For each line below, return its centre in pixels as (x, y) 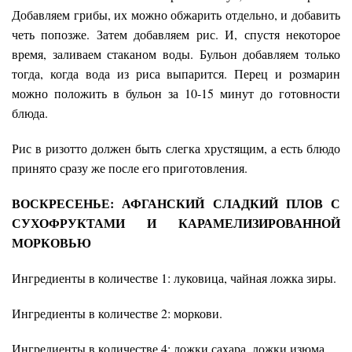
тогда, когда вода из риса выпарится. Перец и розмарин (176, 74)
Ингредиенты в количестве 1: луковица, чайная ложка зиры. (174, 278)
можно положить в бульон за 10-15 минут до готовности (176, 93)
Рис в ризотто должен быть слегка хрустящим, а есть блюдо (176, 148)
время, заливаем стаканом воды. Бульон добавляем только (176, 54)
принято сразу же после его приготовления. (130, 168)
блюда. (30, 113)
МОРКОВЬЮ (51, 243)
